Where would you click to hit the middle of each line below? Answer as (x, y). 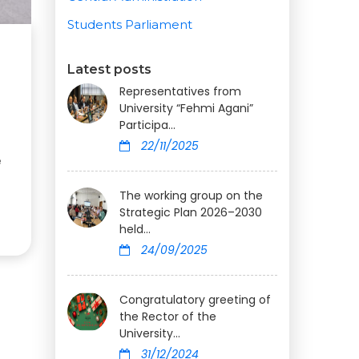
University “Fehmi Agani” (186, 109)
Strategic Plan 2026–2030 (190, 213)
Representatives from (180, 92)
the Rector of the (167, 317)
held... (135, 230)
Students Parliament (129, 25)
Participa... (147, 125)
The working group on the (191, 196)
